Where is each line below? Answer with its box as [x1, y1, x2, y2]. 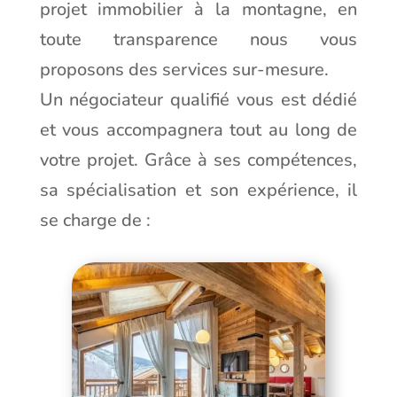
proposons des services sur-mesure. [39, 58, 329, 82]
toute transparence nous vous [39, 27, 358, 51]
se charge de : [39, 208, 151, 232]
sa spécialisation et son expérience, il [39, 178, 358, 202]
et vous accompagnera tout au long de [39, 118, 358, 142]
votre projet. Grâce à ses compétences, [39, 148, 358, 172]
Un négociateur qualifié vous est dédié [39, 88, 358, 112]
